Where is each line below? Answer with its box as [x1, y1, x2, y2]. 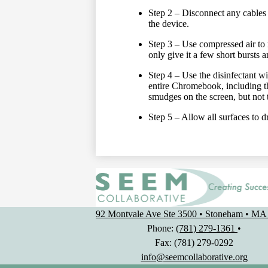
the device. [148, 19, 189, 29]
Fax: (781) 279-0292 [155, 237, 233, 248]
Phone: [147, 223, 176, 234]
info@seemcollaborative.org [141, 252, 248, 263]
